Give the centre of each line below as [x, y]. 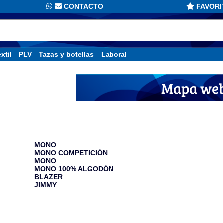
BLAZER [49, 176]
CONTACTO [83, 6]
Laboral [114, 55]
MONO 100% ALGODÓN [74, 168]
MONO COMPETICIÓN [71, 153]
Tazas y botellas [66, 55]
